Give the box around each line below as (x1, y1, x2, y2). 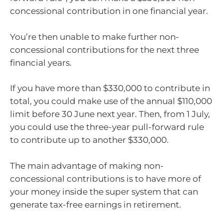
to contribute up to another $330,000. (10, 135, 169, 145)
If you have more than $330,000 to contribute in (10, 83, 210, 94)
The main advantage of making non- (10, 160, 164, 171)
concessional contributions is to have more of (10, 173, 201, 184)
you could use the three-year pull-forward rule (10, 122, 204, 132)
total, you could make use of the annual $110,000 (10, 96, 212, 107)
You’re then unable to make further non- (10, 31, 179, 42)
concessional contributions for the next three (10, 44, 199, 55)
